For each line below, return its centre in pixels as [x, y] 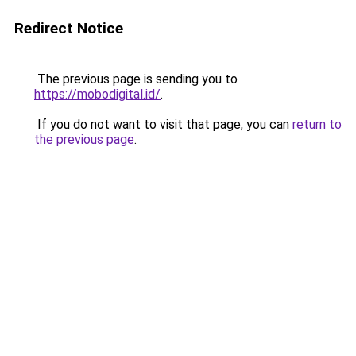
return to [317, 124]
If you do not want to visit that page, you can [163, 124]
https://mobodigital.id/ [97, 94]
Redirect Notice [69, 28]
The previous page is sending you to [136, 79]
